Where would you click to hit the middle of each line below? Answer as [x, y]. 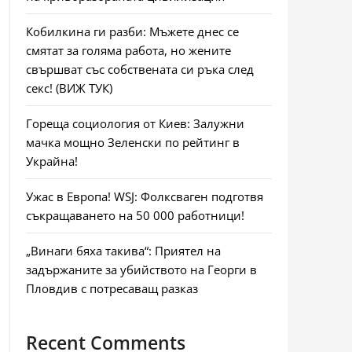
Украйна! [51, 161]
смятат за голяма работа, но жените [128, 50]
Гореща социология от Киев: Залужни [135, 123]
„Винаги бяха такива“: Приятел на [123, 251]
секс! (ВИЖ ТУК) [69, 88]
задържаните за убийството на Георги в [141, 269]
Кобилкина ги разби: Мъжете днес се [132, 31]
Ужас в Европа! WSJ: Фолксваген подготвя [144, 196]
